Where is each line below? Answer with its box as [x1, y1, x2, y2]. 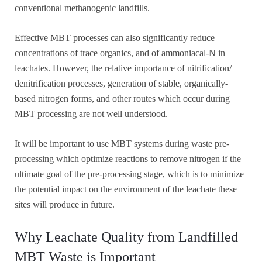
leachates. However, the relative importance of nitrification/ [15, 63, 232, 74]
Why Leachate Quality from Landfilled [15, 229, 238, 245]
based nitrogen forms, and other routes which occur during [15, 94, 230, 104]
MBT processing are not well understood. [15, 109, 168, 119]
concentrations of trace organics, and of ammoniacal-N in [15, 48, 225, 58]
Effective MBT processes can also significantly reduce [15, 33, 215, 43]
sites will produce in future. [15, 199, 115, 210]
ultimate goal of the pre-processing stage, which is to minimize [15, 169, 244, 180]
